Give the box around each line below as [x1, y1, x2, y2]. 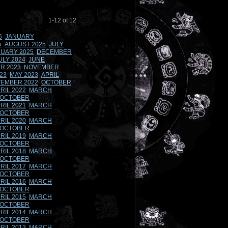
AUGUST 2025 [5, 41, 46, 48]
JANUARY [5, 33, 34, 40]
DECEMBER [37, 48, 72, 55]
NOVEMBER [24, 64, 59, 71]
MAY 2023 [10, 71, 38, 78]
